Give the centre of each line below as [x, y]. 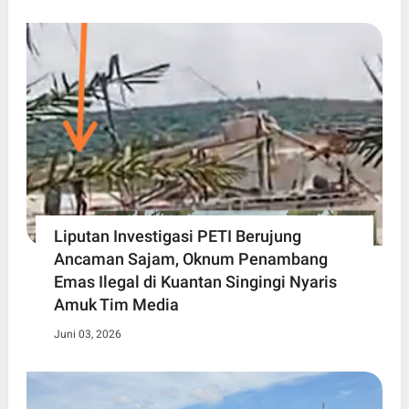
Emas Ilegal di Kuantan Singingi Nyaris [195, 281]
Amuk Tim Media [116, 304]
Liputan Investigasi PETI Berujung [177, 236]
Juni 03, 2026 [87, 334]
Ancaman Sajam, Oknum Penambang [190, 258]
